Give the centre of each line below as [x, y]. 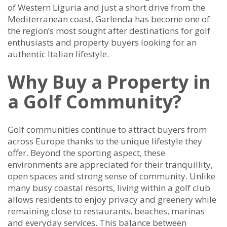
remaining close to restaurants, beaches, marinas [106, 211]
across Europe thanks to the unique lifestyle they [105, 141]
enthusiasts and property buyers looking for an [102, 43]
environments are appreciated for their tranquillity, [110, 165]
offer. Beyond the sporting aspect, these [86, 153]
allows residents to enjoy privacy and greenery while [112, 200]
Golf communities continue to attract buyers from [107, 130]
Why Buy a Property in [109, 82]
